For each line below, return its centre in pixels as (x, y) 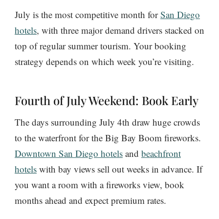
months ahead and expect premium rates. (90, 200)
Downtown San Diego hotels (69, 153)
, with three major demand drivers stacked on (120, 30)
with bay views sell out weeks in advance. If (120, 169)
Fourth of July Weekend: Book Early (107, 100)
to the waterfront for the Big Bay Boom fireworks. (108, 137)
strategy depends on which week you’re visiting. (104, 61)
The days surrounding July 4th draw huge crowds (107, 122)
